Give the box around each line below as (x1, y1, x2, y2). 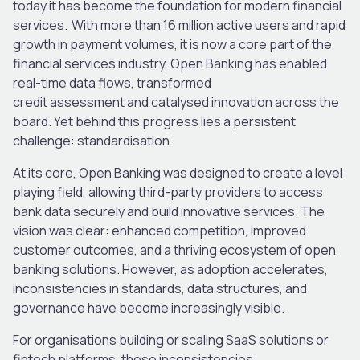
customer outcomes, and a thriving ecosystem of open (13, 240, 336, 259)
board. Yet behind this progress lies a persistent (13, 112, 296, 130)
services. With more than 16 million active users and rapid (13, 15, 346, 34)
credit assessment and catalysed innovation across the (13, 92, 339, 111)
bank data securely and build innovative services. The (13, 202, 325, 220)
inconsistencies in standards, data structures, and (13, 279, 307, 297)
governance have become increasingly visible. (13, 298, 284, 317)
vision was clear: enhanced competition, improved (13, 221, 306, 239)
